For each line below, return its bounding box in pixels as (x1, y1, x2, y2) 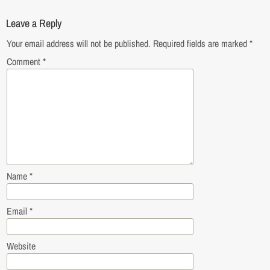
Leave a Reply (5, 16, 61, 31)
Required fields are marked (152, 37, 250, 50)
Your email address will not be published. (6, 37, 151, 50)
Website (6, 239, 36, 253)
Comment (6, 55, 43, 68)
